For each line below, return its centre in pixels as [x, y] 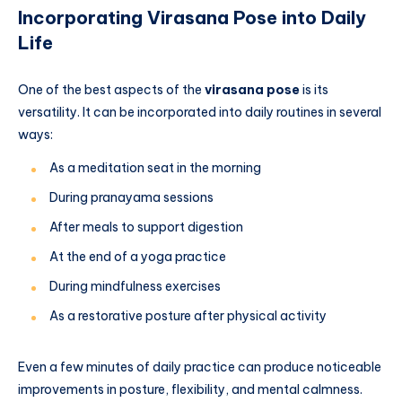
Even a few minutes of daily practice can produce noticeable [200, 367]
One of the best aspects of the [111, 89]
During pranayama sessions [131, 198]
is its [314, 89]
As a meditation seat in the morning [155, 168]
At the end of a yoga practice [138, 257]
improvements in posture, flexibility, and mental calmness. [190, 390]
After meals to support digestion [146, 227]
